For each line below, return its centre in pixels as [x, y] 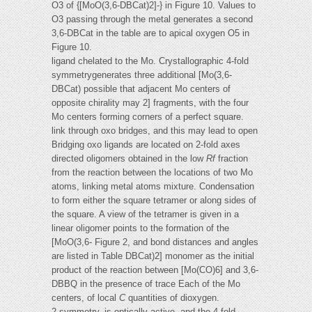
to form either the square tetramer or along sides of [154, 201]
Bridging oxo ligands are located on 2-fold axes [146, 145]
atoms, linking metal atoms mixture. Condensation [153, 187]
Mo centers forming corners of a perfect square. [148, 117]
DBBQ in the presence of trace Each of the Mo [146, 284]
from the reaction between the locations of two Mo [152, 173]
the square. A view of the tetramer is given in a [145, 214]
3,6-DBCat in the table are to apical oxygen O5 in [150, 33]
